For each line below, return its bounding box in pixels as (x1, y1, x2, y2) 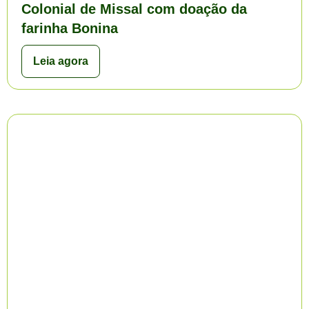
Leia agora (33, 55, 88, 67)
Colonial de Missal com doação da (21, 1, 247, 17)
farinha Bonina (21, 21, 118, 36)
